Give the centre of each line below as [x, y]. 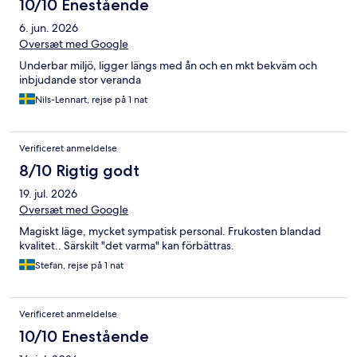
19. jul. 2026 [48, 194]
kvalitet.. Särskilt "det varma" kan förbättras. [127, 246]
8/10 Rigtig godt [79, 171]
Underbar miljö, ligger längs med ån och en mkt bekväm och [168, 66]
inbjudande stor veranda [80, 80]
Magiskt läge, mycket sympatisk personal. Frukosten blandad [170, 231]
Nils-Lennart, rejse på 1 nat [91, 100]
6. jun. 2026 [49, 28]
